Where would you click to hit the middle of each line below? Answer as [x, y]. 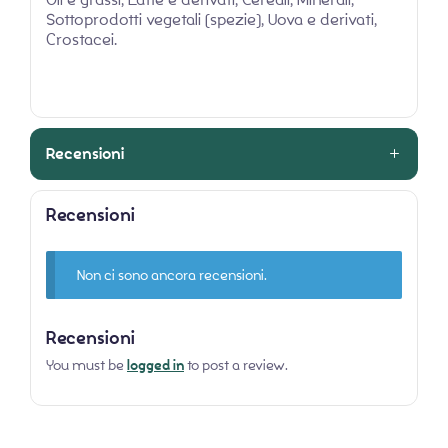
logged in [155, 365]
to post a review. [236, 364]
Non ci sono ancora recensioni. [172, 274]
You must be [86, 364]
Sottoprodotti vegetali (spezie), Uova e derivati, [211, 19]
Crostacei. [81, 39]
